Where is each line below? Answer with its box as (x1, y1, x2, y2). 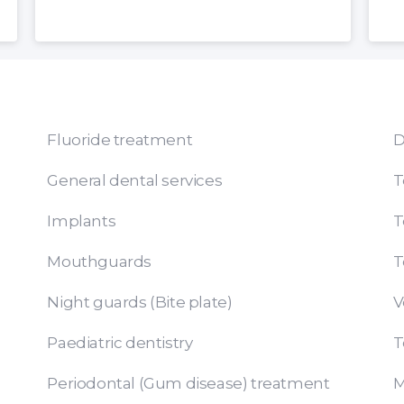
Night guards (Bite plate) (47, 293, 233, 312)
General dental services (47, 171, 223, 190)
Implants (47, 212, 116, 231)
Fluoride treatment (47, 131, 193, 150)
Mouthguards (47, 252, 151, 271)
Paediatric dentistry (47, 334, 193, 353)
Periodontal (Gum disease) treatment (47, 374, 330, 393)
